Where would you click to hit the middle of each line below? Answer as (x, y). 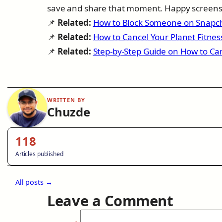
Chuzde (69, 112)
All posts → (34, 182)
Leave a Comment (110, 200)
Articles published (39, 154)
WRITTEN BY (66, 100)
